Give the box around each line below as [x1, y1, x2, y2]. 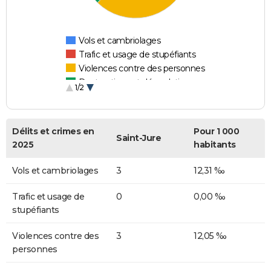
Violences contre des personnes [79, 63, 205, 74]
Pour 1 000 [194, 126, 239, 137]
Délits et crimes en [12, 126, 94, 137]
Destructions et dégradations [79, 77, 194, 88]
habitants [194, 139, 236, 151]
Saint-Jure [116, 132, 161, 144]
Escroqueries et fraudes [79, 91, 171, 102]
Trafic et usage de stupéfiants [79, 49, 196, 60]
